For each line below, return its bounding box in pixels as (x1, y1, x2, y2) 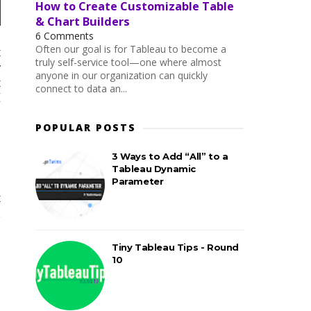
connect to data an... (35, 81, 127, 95)
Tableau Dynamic (112, 162, 196, 174)
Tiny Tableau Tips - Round (112, 241, 239, 253)
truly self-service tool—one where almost (35, 55, 221, 69)
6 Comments (35, 28, 94, 42)
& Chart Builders (35, 13, 130, 29)
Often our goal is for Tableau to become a (35, 42, 226, 56)
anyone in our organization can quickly (35, 68, 208, 82)
